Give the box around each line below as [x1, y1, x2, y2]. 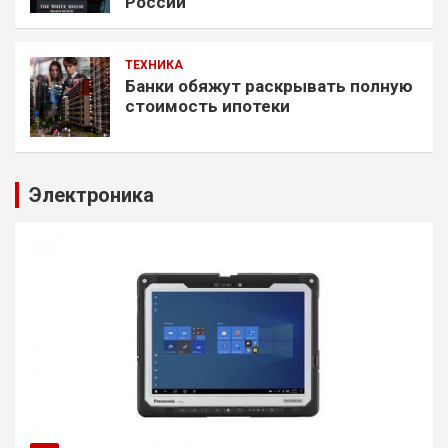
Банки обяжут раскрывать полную [125, 75, 413, 96]
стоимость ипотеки [125, 95, 290, 116]
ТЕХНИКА [125, 57, 183, 72]
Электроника [29, 182, 154, 207]
